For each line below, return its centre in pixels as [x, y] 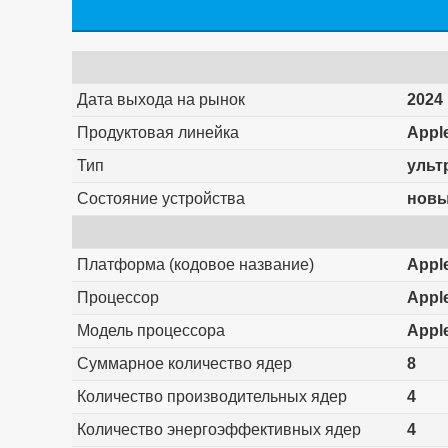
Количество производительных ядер [211, 397]
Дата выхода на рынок [160, 100]
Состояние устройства [160, 199]
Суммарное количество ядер [184, 364]
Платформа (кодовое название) [195, 265]
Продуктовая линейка [157, 133]
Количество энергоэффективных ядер [218, 430]
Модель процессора [150, 331]
